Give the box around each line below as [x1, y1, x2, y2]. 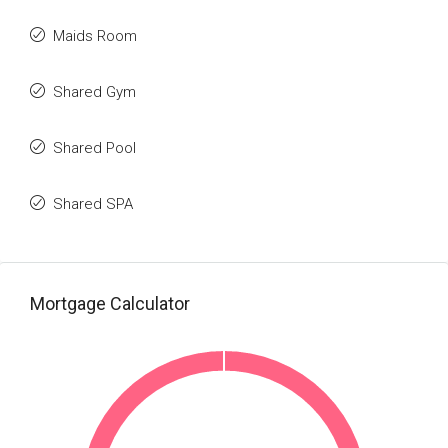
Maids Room [53, 27, 137, 45]
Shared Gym [53, 83, 136, 101]
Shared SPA [53, 195, 133, 213]
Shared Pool [53, 139, 136, 157]
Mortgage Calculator [30, 293, 190, 314]
